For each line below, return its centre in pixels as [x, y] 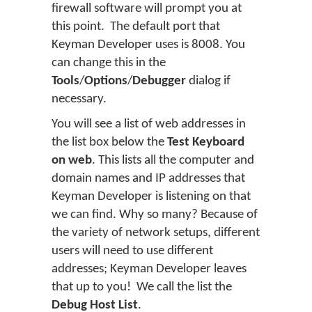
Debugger [159, 81]
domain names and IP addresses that [148, 178]
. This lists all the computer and [173, 160]
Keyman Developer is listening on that [151, 196]
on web [72, 160]
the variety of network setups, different [156, 233]
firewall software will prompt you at [147, 8]
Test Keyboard [206, 142]
